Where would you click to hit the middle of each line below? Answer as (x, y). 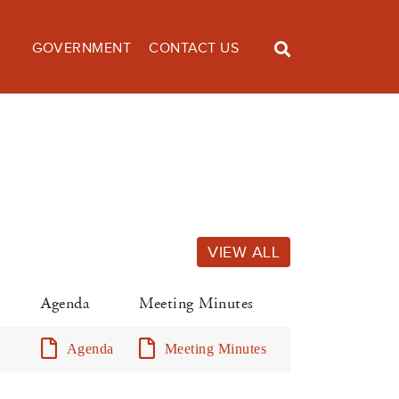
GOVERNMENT (81, 48)
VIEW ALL (244, 252)
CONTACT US (194, 48)
